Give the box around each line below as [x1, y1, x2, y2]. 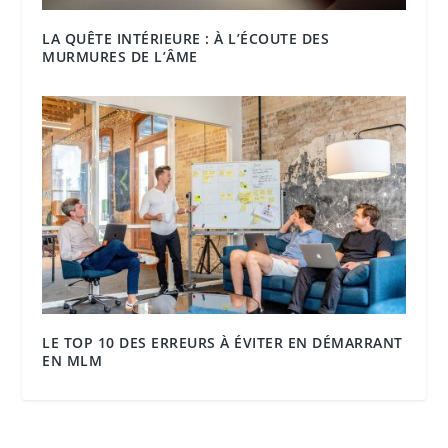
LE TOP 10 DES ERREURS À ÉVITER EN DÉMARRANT [42, 332, 403, 352]
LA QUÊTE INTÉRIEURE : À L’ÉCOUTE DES [42, 28, 330, 48]
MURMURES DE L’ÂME [42, 46, 198, 66]
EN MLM [42, 350, 103, 370]
